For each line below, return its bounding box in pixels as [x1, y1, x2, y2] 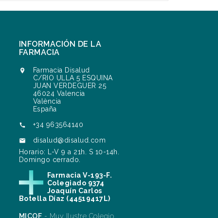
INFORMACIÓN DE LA [18, 39, 101, 49]
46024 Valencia [33, 90, 85, 98]
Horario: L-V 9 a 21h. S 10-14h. [18, 148, 119, 156]
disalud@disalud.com [33, 136, 106, 145]
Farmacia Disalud [33, 66, 90, 74]
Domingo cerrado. [18, 156, 81, 164]
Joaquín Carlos [47, 187, 102, 195]
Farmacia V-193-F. [47, 171, 112, 180]
